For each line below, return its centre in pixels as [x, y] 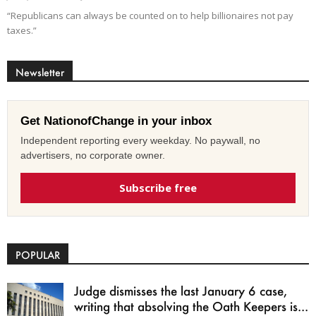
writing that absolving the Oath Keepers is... [191, 306]
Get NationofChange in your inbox [116, 121]
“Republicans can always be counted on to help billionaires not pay [150, 15]
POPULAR [38, 255]
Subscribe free [158, 187]
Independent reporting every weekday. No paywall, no [140, 140]
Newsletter [40, 72]
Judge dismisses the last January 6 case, [181, 290]
